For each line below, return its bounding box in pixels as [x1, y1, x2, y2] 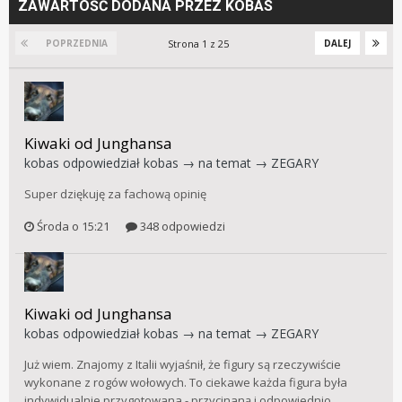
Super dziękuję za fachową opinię [24, 186, 206, 203]
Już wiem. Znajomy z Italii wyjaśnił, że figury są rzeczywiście [24, 355, 341, 372]
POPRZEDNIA [46, 37, 108, 50]
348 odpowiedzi [137, 217, 225, 234]
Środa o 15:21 [37, 217, 109, 234]
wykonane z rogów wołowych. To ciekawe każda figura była [24, 373, 347, 390]
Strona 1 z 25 [168, 37, 234, 51]
